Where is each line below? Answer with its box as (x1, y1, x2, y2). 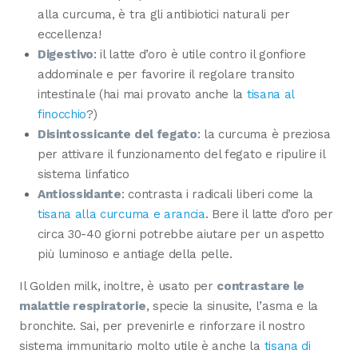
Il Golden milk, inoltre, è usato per (19, 278, 217, 293)
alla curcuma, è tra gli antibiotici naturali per (37, 6, 290, 22)
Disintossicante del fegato (37, 126, 197, 141)
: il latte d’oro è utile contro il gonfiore (93, 46, 306, 62)
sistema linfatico (37, 166, 129, 181)
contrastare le (217, 278, 305, 293)
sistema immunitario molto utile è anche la (19, 338, 265, 353)
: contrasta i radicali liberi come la (121, 186, 314, 201)
